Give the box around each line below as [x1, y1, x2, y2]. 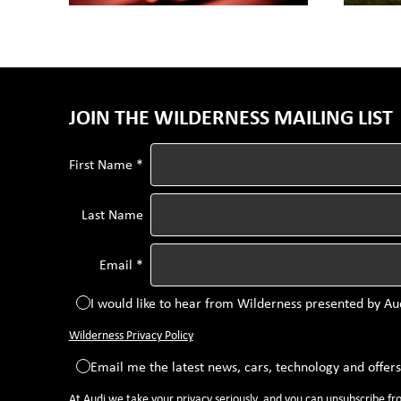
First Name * [68, 155, 143, 175]
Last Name [81, 205, 143, 225]
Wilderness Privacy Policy [68, 326, 193, 343]
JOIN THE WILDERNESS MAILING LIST [68, 101, 393, 131]
